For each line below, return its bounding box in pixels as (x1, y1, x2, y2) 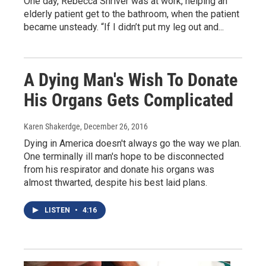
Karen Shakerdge (24, 122, 80, 132)
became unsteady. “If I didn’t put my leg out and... (24, 21, 224, 33)
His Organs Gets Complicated (24, 90, 233, 111)
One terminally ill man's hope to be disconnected (24, 151, 224, 163)
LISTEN (45, 206, 72, 215)
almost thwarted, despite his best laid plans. (24, 177, 207, 189)
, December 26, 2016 (80, 122, 148, 132)
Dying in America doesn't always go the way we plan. (24, 138, 241, 150)
